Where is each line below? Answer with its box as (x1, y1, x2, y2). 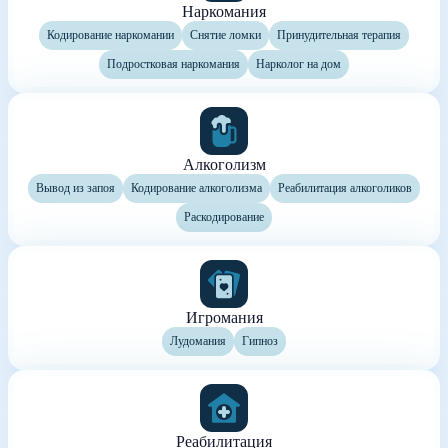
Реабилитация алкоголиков (278, 180, 412, 195)
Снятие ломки (190, 27, 261, 42)
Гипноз (242, 333, 278, 348)
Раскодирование (184, 209, 264, 224)
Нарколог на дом (256, 56, 341, 71)
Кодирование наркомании (47, 27, 174, 42)
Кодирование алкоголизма (131, 180, 262, 195)
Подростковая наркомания (107, 56, 240, 71)
